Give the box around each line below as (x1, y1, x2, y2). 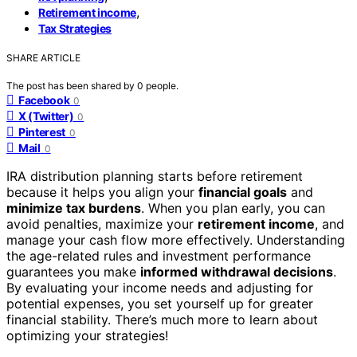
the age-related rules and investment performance (6, 247, 311, 264)
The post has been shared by (6, 79, 137, 92)
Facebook (18, 92, 70, 107)
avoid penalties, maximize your (6, 215, 198, 232)
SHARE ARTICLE (6, 51, 80, 64)
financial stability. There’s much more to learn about (6, 311, 318, 328)
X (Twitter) (18, 108, 74, 123)
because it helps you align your (6, 183, 198, 200)
